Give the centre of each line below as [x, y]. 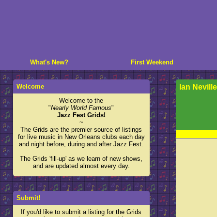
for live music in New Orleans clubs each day [81, 137]
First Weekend [152, 62]
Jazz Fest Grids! [81, 115]
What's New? [49, 62]
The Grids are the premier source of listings [81, 130]
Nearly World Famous [81, 108]
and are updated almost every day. [81, 166]
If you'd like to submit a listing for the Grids [81, 212]
